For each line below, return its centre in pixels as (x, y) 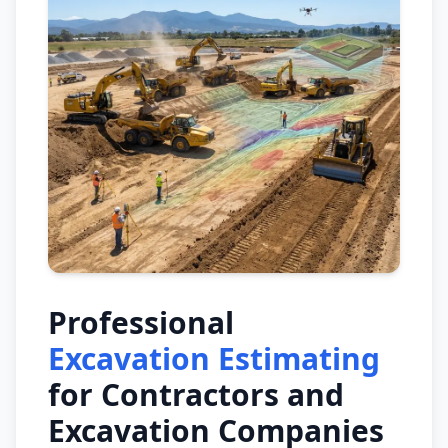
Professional (141, 322)
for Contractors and (196, 394)
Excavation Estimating (214, 358)
